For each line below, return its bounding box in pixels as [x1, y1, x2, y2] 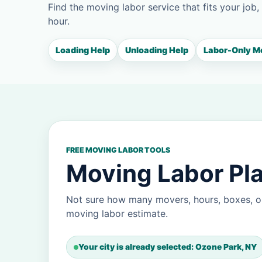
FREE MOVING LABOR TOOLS [66, 146, 170, 154]
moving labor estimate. [66, 208, 168, 219]
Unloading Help [125, 45, 188, 55]
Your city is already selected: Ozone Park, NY [78, 242, 257, 251]
